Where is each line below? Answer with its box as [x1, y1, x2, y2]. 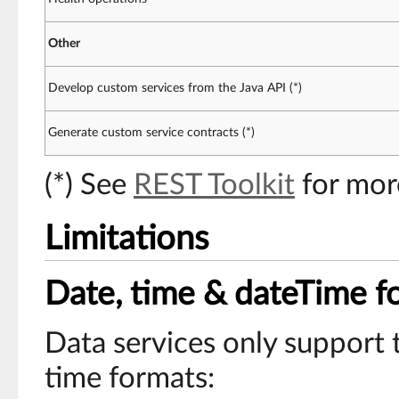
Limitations [45, 221, 208, 256]
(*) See [45, 171, 134, 200]
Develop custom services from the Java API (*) [47, 82, 302, 95]
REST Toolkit [134, 171, 295, 200]
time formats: [45, 363, 215, 393]
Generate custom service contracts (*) [47, 126, 255, 140]
